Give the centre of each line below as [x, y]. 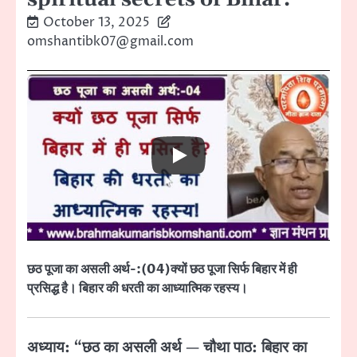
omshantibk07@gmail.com [110, 41]
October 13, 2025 [96, 22]
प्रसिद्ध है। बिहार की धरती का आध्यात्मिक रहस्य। [137, 288]
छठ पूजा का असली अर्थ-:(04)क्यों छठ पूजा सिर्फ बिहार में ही [162, 269]
